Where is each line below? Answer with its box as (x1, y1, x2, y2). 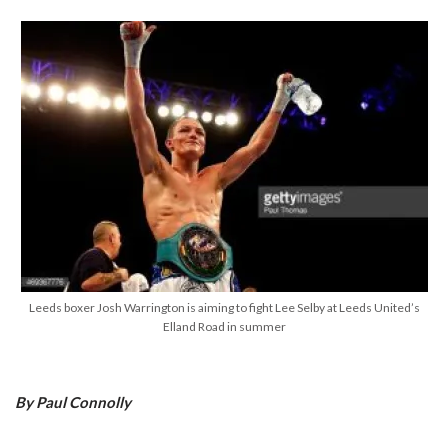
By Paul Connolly (15, 393, 131, 412)
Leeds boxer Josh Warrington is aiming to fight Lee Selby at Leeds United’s (28, 300, 420, 316)
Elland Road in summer (162, 319, 286, 335)
